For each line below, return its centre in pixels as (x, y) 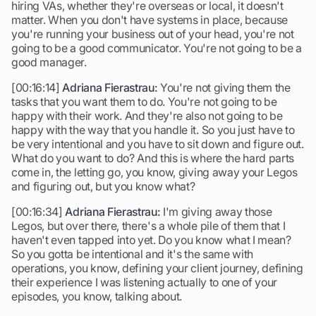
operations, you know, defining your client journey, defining (157, 268)
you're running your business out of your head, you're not (153, 34)
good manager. (49, 62)
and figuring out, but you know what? (103, 186)
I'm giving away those (216, 212)
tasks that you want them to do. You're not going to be (144, 102)
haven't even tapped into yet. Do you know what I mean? (151, 240)
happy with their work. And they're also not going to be (147, 116)
